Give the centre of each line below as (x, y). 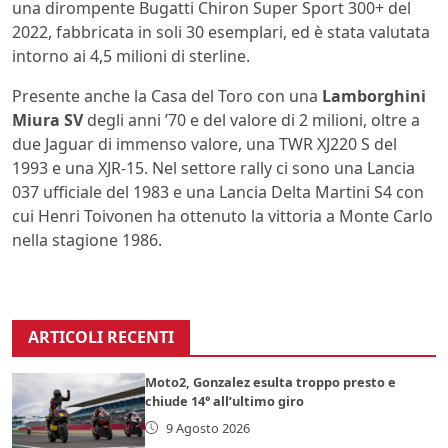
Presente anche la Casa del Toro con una (165, 95)
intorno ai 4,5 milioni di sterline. (131, 55)
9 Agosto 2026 (207, 427)
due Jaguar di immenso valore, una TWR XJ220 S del (204, 143)
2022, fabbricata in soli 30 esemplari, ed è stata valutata (221, 31)
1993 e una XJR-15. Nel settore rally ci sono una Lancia (213, 167)
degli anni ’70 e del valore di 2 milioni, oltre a (251, 119)
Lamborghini (372, 95)
